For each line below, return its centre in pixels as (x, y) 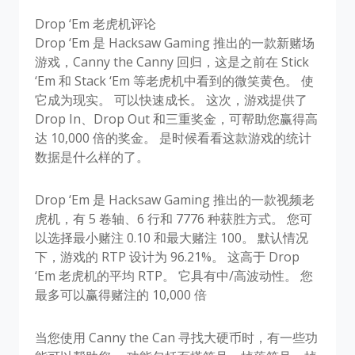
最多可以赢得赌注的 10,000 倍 (121, 294)
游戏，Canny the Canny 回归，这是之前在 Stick (172, 61)
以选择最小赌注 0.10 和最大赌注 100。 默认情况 (172, 237)
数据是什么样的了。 (92, 157)
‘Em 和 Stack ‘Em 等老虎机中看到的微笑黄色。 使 (174, 80)
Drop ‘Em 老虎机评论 (95, 23)
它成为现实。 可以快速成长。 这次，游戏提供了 (171, 99)
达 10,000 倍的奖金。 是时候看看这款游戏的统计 (173, 137)
